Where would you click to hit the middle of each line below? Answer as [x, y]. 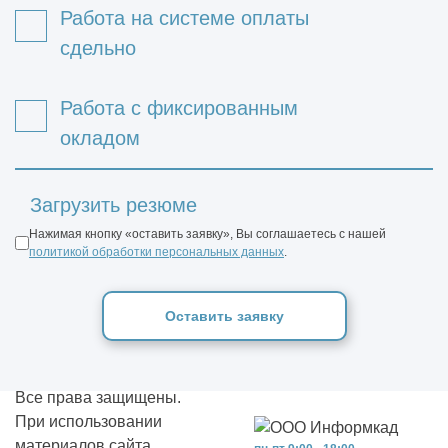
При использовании [88, 421]
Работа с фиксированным [179, 107]
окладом [100, 137]
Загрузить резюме [113, 204]
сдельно [98, 47]
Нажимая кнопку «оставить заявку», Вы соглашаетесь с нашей [207, 233]
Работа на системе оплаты [184, 17]
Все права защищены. [98, 397]
